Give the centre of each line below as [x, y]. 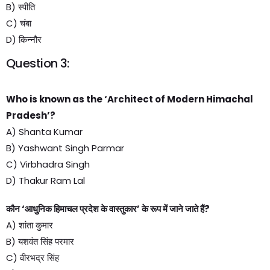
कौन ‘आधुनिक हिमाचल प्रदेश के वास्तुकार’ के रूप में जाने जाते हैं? [108, 209]
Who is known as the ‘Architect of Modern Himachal [130, 99]
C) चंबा [19, 23]
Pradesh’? [31, 115]
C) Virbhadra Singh [48, 164]
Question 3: [38, 63]
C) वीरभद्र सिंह [33, 258]
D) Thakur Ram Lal [46, 181]
